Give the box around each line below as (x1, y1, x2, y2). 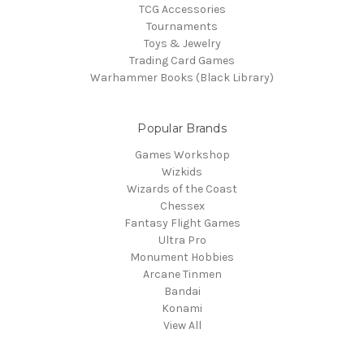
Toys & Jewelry (143, 37, 221, 51)
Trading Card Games (129, 54, 235, 68)
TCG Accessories (138, 2, 226, 17)
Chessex (159, 199, 205, 214)
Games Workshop (134, 148, 230, 162)
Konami (162, 301, 202, 316)
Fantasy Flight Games (123, 216, 240, 231)
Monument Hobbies (130, 250, 234, 265)
